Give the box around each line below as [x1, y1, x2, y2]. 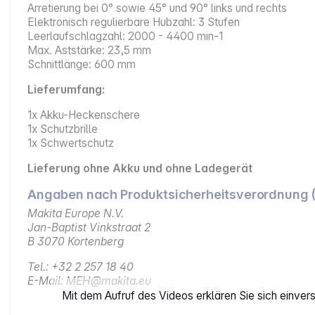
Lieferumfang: [27, 83, 105, 97]
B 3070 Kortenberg [27, 235, 124, 249]
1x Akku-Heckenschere [27, 108, 141, 122]
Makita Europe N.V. [27, 207, 124, 221]
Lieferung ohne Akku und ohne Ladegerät [27, 162, 253, 176]
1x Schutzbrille [27, 122, 98, 136]
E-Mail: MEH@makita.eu [27, 274, 152, 288]
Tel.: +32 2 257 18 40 [27, 260, 134, 274]
